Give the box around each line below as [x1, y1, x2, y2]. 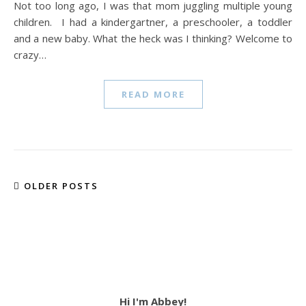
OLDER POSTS [20, 180, 98, 192]
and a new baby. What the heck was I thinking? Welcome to [14, 31, 292, 45]
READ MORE [121, 88, 185, 100]
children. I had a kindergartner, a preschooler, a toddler [14, 15, 292, 29]
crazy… [14, 48, 46, 61]
